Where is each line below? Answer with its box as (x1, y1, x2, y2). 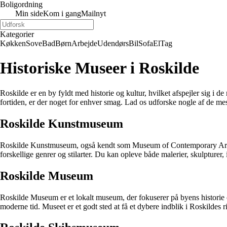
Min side (15, 9, 43, 18)
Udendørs (97, 39, 129, 48)
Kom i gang (43, 9, 81, 18)
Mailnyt (81, 9, 106, 18)
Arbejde (71, 39, 97, 48)
